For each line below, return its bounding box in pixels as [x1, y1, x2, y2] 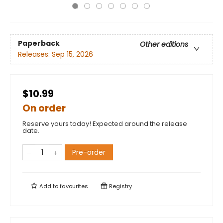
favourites [60, 182, 88, 190]
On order [22, 102, 66, 115]
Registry [108, 182, 132, 190]
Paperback [18, 38, 60, 49]
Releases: [18, 49, 52, 60]
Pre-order [72, 147, 106, 157]
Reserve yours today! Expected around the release [22, 119, 187, 128]
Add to [38, 182, 60, 190]
